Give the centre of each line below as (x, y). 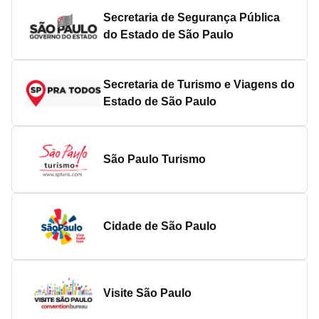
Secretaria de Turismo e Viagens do (199, 84)
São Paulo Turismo (155, 159)
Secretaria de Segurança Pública (192, 18)
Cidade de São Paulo (160, 226)
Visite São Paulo (147, 293)
